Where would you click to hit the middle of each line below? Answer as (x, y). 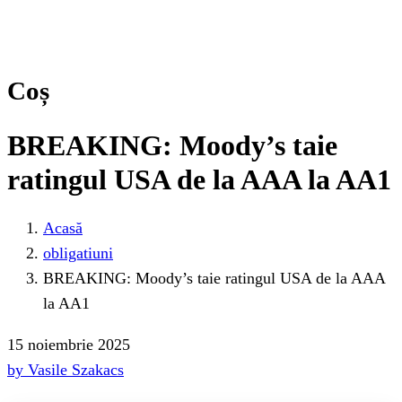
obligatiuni (78, 253)
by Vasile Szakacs (66, 370)
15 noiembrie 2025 (69, 345)
